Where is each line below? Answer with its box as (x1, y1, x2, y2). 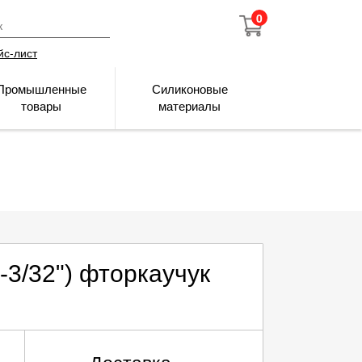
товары (20, 99, 61, 113)
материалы (158, 99, 221, 113)
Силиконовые (151, 82, 228, 96)
